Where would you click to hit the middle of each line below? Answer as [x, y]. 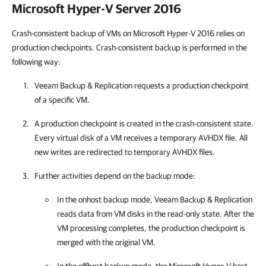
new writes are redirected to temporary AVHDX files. [125, 152]
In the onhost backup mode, [106, 199]
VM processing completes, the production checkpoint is [151, 228]
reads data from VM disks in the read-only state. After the [156, 214]
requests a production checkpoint [191, 85]
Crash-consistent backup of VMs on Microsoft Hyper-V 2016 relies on [128, 33]
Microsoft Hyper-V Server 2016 [96, 8]
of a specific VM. [62, 100]
